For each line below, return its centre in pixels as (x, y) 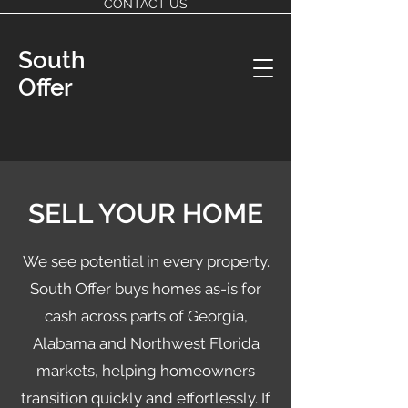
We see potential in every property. (146, 261)
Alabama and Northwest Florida (146, 343)
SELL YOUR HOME (146, 214)
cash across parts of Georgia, (146, 316)
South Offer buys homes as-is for (146, 289)
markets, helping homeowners (146, 371)
